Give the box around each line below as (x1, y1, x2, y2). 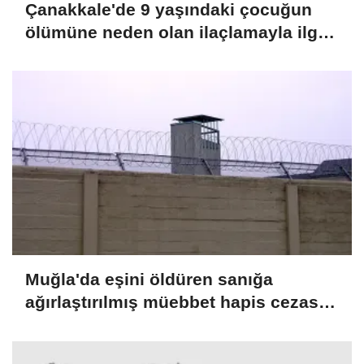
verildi (25, 315, 76, 335)
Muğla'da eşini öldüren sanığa (25, 270, 273, 289)
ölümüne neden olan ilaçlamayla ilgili (25, 22, 332, 41)
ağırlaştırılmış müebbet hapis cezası (25, 292, 323, 312)
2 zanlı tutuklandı (25, 45, 167, 64)
